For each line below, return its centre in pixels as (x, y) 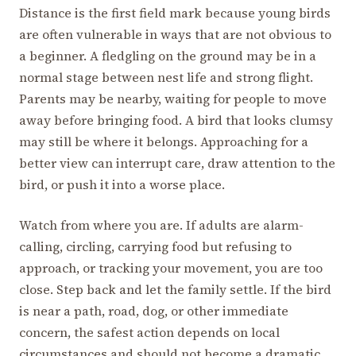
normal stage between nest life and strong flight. (166, 77)
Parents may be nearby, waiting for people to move (173, 98)
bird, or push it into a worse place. (122, 184)
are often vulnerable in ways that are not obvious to (175, 34)
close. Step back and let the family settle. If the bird (175, 289)
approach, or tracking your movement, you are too (171, 267)
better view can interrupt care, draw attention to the (177, 163)
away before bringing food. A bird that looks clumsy (176, 120)
